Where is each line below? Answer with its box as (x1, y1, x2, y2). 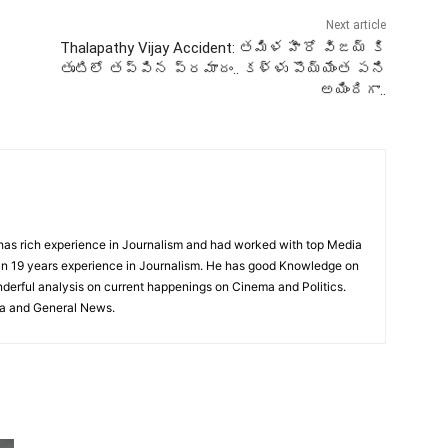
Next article (325, 17, 386, 32)
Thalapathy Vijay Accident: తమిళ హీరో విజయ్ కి (59, 38, 386, 57)
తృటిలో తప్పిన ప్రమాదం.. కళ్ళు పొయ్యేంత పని (59, 59, 386, 78)
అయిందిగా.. (319, 80, 386, 99)
